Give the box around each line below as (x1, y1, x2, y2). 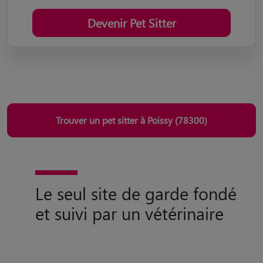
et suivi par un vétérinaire (35, 201, 224, 224)
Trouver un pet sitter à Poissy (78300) (56, 113, 207, 126)
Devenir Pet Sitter (87, 14, 176, 31)
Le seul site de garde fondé (35, 181, 237, 204)
